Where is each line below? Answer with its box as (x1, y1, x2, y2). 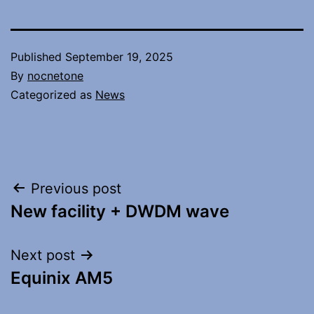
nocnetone (27, 68, 83, 83)
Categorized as (11, 87, 95, 102)
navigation (10, 208, 132, 240)
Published (11, 49, 65, 64)
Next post (11, 246, 75, 264)
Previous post (31, 179, 121, 197)
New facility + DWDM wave (11, 200, 229, 221)
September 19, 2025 (65, 49, 173, 64)
